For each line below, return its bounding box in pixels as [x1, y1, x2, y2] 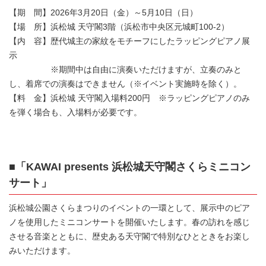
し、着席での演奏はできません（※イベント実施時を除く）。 [9, 79, 242, 89]
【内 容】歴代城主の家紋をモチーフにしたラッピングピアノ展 [9, 36, 250, 46]
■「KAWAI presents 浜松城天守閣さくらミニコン [9, 161, 251, 173]
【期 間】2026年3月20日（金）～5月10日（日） [9, 8, 198, 18]
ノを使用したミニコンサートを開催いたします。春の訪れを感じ [9, 217, 250, 227]
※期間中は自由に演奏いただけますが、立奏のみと [9, 65, 242, 75]
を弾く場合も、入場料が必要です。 [9, 107, 142, 118]
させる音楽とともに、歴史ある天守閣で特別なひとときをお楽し [9, 232, 250, 242]
